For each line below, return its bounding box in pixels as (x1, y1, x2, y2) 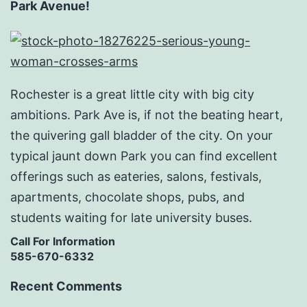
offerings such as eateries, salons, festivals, (10, 169, 262, 184)
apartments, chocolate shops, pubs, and (10, 190, 245, 205)
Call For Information (10, 234, 115, 249)
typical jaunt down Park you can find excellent (10, 149, 278, 164)
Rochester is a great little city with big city (10, 87, 254, 102)
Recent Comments (10, 279, 122, 294)
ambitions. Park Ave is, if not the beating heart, (10, 108, 283, 123)
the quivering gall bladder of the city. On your (10, 128, 273, 143)
